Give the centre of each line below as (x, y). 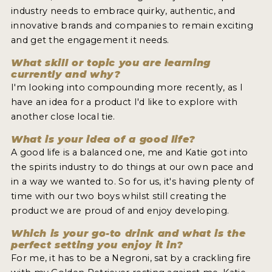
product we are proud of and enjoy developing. (120, 211)
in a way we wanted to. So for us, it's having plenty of (132, 182)
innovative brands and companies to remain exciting (132, 26)
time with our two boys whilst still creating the (119, 196)
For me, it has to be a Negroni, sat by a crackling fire (131, 258)
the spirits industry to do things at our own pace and (132, 167)
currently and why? (66, 75)
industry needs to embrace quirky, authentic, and (123, 11)
